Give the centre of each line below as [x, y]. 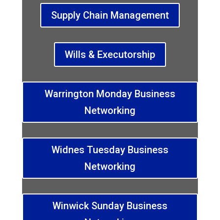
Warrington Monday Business [110, 94]
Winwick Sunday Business [110, 206]
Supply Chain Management [110, 15]
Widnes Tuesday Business [110, 150]
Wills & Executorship [110, 55]
